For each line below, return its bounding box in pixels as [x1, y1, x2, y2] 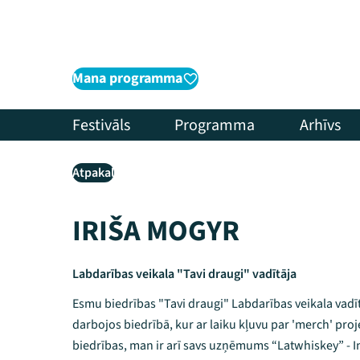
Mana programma [72, 68, 182, 88]
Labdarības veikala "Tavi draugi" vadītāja [72, 265, 297, 283]
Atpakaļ [72, 164, 114, 182]
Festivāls [72, 113, 130, 137]
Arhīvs [299, 113, 341, 137]
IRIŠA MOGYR [72, 211, 239, 252]
